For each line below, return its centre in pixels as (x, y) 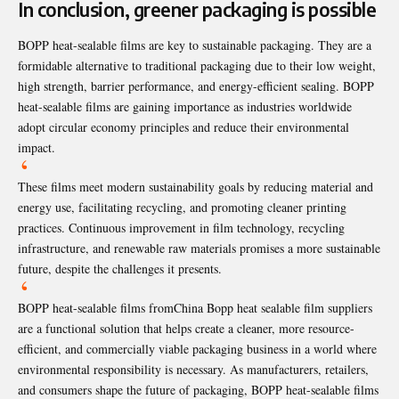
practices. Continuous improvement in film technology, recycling (181, 227)
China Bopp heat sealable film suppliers (273, 307)
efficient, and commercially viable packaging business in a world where (197, 348)
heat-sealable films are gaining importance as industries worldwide (185, 106)
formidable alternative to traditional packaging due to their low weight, (197, 65)
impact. (37, 147)
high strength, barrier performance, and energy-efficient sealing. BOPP (196, 85)
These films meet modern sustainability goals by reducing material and (195, 186)
